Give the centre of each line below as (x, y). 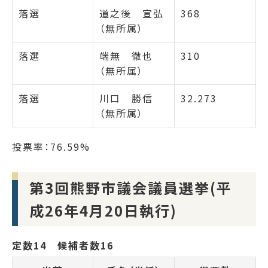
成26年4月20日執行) (103, 211)
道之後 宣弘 (132, 13)
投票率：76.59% (51, 146)
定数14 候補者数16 (63, 246)
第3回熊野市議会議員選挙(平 (131, 188)
